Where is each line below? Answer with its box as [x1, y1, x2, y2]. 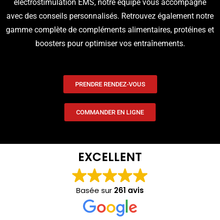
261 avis [114, 185, 144, 195]
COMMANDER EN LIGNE [76, 109, 144, 116]
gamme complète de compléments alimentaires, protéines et [6, 25, 214, 34]
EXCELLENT [78, 149, 142, 165]
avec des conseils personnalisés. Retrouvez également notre [6, 11, 214, 21]
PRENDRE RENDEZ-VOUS [75, 81, 145, 88]
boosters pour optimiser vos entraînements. [35, 39, 185, 48]
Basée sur [76, 185, 114, 195]
